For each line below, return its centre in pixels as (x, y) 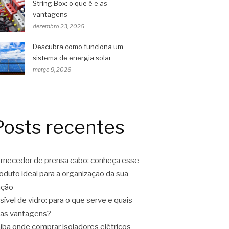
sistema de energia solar (72, 58)
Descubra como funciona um (78, 47)
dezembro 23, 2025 (59, 26)
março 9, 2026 (52, 70)
